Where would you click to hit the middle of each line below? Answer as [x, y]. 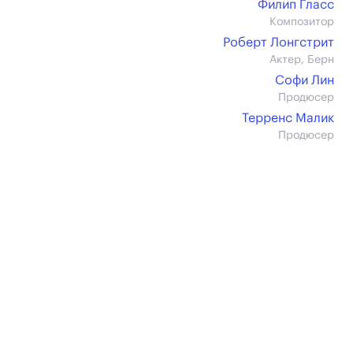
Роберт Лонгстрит [279, 43]
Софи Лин [305, 80]
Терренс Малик [288, 118]
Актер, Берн [302, 60]
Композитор [302, 22]
